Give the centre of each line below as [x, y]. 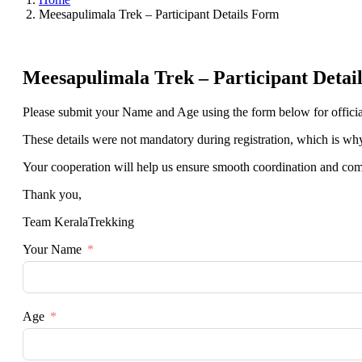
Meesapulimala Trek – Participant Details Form [159, 14]
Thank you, [52, 194]
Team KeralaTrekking [78, 221]
